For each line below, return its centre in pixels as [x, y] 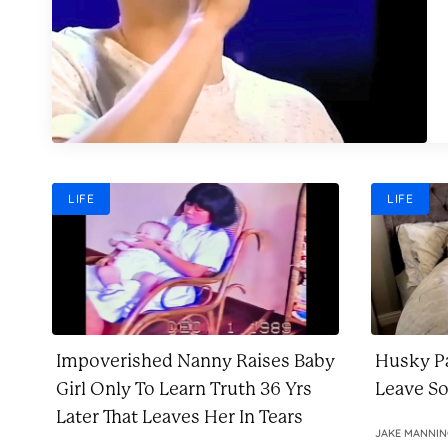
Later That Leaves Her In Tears [179, 417]
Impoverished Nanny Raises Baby [195, 361]
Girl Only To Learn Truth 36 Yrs [184, 389]
